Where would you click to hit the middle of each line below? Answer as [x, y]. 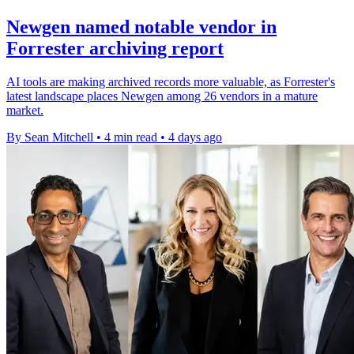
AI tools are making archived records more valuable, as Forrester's [171, 82]
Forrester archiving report [115, 49]
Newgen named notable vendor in [141, 27]
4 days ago [195, 137]
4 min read [131, 137]
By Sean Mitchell [50, 137]
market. [25, 111]
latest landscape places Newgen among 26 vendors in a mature [162, 96]
